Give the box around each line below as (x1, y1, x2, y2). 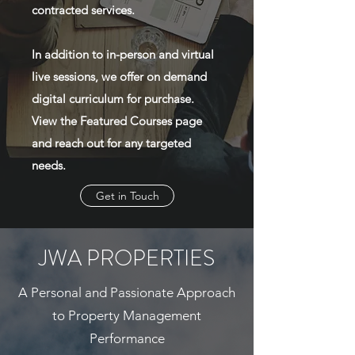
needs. (32, 158, 66, 173)
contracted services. (32, 2, 135, 17)
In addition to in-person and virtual (32, 47, 214, 62)
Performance (89, 330, 165, 346)
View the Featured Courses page (32, 113, 202, 128)
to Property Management (52, 307, 201, 323)
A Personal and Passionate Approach (18, 284, 235, 300)
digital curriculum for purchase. (32, 91, 194, 106)
